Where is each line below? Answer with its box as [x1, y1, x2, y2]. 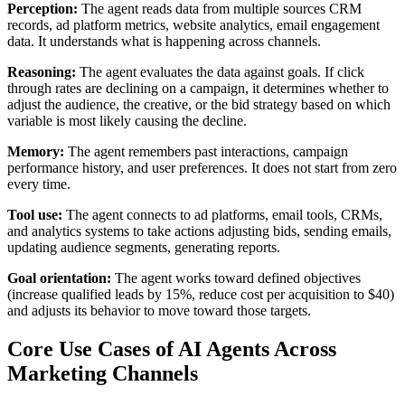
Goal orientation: [7, 269, 115, 286]
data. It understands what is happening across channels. [7, 33, 321, 49]
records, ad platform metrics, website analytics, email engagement [7, 16, 380, 33]
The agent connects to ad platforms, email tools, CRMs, [66, 206, 382, 222]
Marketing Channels [7, 361, 198, 385]
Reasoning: [7, 63, 80, 80]
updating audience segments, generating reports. [7, 239, 280, 255]
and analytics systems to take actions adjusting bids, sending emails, [7, 222, 391, 239]
